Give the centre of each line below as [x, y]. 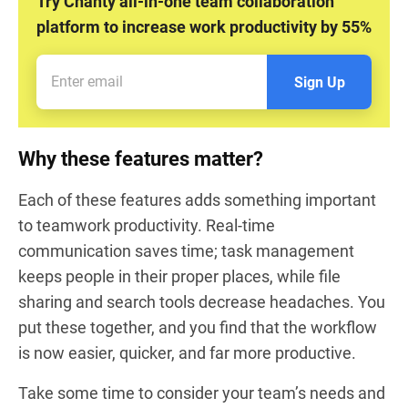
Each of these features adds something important [197, 199]
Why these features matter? [141, 158]
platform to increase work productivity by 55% [204, 26]
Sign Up [319, 82]
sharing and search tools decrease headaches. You [202, 301]
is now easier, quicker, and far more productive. [187, 352]
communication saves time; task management [186, 250]
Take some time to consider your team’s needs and [202, 393]
